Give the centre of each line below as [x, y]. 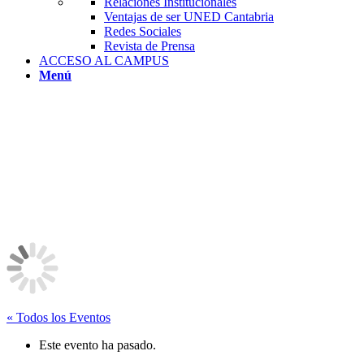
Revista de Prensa [149, 46]
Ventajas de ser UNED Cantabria [189, 17]
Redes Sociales [143, 31]
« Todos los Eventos [58, 317]
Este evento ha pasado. [97, 345]
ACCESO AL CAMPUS [104, 61]
